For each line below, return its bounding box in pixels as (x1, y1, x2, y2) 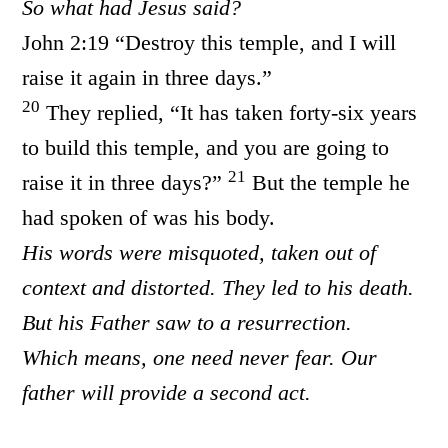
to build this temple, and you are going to (22, 135, 390, 160)
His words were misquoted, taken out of (22, 240, 377, 265)
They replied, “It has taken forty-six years (40, 100, 418, 125)
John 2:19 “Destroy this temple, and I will (22, 30, 397, 55)
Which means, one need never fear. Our (22, 345, 378, 370)
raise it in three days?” (22, 170, 229, 195)
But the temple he (246, 170, 411, 195)
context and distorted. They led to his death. (22, 275, 415, 300)
